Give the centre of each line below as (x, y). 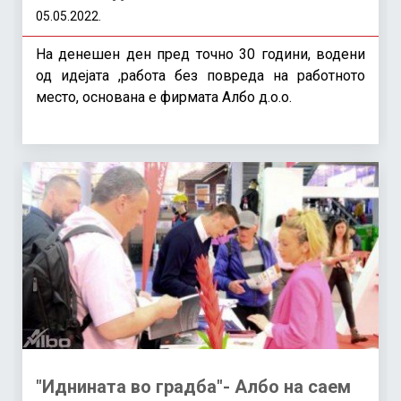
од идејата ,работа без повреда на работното (200, 75)
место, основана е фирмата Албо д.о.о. (164, 97)
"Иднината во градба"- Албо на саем (193, 386)
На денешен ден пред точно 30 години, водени (200, 54)
